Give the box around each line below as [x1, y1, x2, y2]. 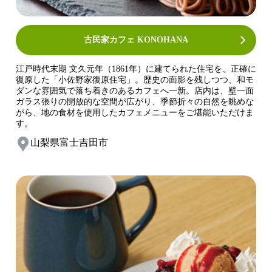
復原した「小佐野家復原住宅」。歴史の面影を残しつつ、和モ [16, 75, 254, 85]
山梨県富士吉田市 [30, 137, 108, 148]
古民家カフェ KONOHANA [84, 35, 188, 45]
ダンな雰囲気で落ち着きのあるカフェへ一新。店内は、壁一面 [16, 86, 254, 96]
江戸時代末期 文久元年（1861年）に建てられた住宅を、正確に [16, 64, 256, 74]
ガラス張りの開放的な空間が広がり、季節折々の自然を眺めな [16, 97, 254, 107]
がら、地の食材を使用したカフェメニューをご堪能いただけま [16, 108, 254, 118]
